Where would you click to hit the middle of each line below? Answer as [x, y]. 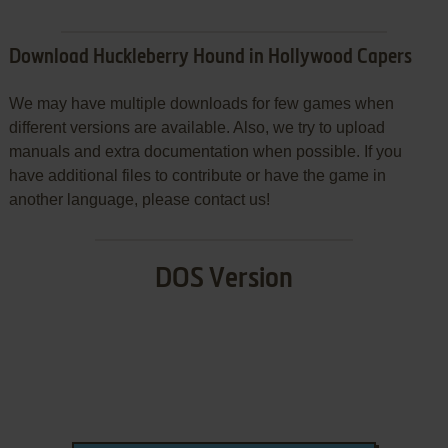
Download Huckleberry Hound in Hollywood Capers [210, 57]
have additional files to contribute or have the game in [197, 175]
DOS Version [223, 278]
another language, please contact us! [139, 199]
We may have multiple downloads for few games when [201, 103]
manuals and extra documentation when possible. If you [205, 151]
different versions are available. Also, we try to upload [196, 127]
